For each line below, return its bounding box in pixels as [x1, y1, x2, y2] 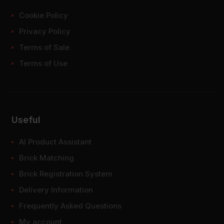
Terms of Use [19, 58, 67, 68]
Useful [11, 114, 40, 125]
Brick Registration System [19, 168, 112, 178]
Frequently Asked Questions [19, 200, 121, 210]
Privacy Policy [19, 26, 70, 36]
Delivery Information [19, 184, 93, 194]
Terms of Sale [19, 42, 69, 52]
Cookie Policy [19, 10, 68, 20]
